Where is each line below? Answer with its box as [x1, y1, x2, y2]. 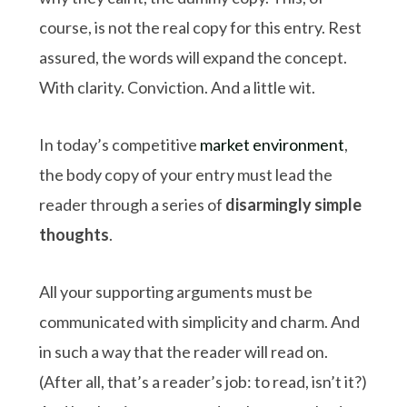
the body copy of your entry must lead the [39, 164, 333, 184]
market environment [200, 134, 345, 154]
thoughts [39, 223, 110, 244]
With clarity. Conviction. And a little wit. [39, 76, 316, 97]
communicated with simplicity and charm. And [39, 311, 361, 332]
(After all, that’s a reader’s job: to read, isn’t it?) [39, 371, 368, 392]
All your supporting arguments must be [39, 281, 313, 302]
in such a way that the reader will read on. [39, 341, 329, 362]
